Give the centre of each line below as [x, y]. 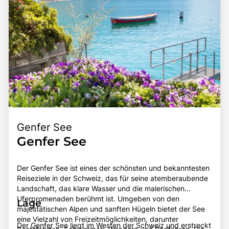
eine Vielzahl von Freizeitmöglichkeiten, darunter [98, 219]
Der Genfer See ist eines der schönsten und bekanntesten [113, 168]
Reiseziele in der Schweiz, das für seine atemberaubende [112, 178]
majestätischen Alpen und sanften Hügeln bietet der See [111, 209]
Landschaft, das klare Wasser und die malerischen [101, 189]
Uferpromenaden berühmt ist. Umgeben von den [98, 199]
